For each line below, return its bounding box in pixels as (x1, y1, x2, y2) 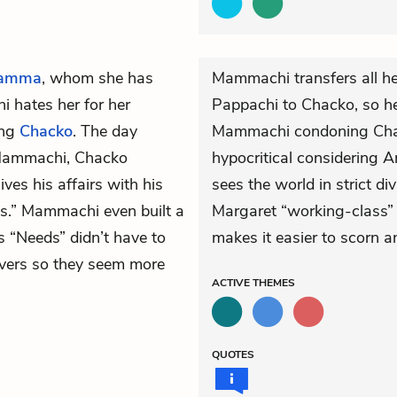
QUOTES (212, 347, 254, 362)
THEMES (253, 276, 295, 290)
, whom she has (42, 67, 153, 89)
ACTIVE (212, 276, 253, 290)
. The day (73, 121, 137, 142)
